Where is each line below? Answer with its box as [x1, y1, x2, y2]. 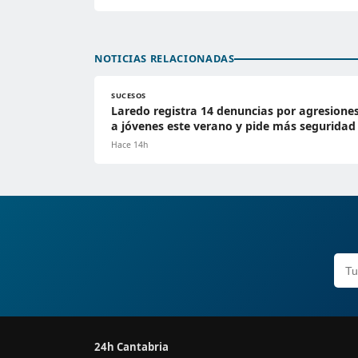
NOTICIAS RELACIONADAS [94, 51, 235, 66]
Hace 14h [111, 139, 148, 151]
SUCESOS [111, 90, 146, 101]
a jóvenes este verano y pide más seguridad [111, 118, 356, 134]
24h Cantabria [94, 340, 169, 355]
